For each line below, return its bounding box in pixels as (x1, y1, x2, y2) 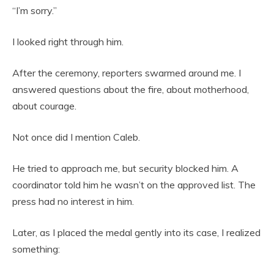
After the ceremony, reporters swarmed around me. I (12, 67, 241, 80)
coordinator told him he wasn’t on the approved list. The (12, 179, 256, 191)
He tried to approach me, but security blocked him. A (12, 162, 239, 175)
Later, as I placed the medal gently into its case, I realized (12, 226, 261, 239)
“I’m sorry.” (12, 4, 57, 17)
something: (12, 243, 60, 256)
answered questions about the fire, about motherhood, (12, 83, 249, 96)
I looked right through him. (12, 35, 124, 48)
